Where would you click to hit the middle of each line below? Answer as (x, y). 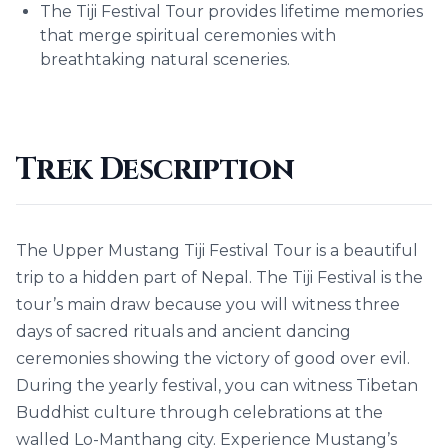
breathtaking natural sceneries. (165, 59)
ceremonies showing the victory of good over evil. (213, 358)
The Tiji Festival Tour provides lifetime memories (231, 11)
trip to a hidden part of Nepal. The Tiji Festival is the (219, 277)
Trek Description (155, 170)
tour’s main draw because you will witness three (208, 304)
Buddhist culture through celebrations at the (199, 412)
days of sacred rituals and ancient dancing (183, 331)
